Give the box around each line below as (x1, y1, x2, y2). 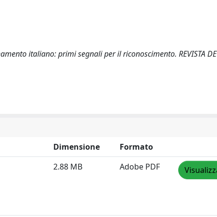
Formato (120, 141, 153, 152)
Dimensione (53, 141, 100, 152)
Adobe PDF (120, 161, 160, 172)
